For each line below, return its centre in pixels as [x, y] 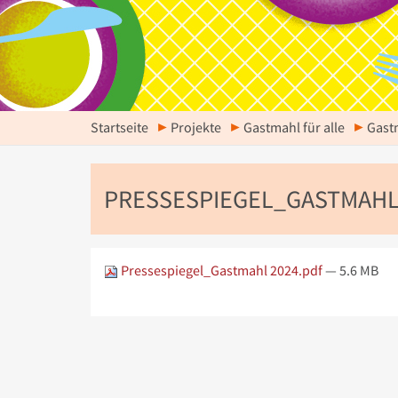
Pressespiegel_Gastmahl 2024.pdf [222, 271]
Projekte [196, 127]
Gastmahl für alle [294, 127]
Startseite [119, 127]
